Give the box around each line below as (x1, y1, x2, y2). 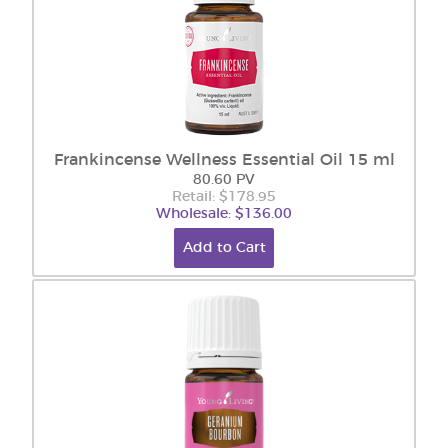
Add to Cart (182, 241, 266, 255)
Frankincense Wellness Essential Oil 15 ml (53, 152, 395, 168)
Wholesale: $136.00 (156, 207, 292, 221)
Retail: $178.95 (172, 190, 276, 204)
